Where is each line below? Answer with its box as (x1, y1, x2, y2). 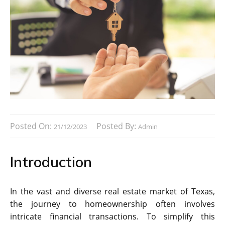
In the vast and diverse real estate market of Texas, (10, 185, 215, 197)
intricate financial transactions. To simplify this (10, 210, 215, 222)
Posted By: (96, 120, 138, 132)
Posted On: (10, 120, 54, 132)
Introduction (10, 152, 92, 171)
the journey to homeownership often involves (10, 198, 215, 209)
